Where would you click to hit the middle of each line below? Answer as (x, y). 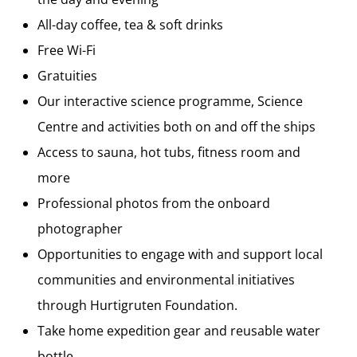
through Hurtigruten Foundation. (137, 305)
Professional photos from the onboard (154, 203)
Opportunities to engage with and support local (180, 254)
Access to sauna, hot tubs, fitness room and (169, 152)
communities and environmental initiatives (166, 279)
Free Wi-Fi (67, 50)
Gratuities (67, 75)
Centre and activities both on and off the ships (177, 126)
